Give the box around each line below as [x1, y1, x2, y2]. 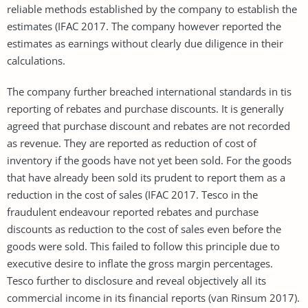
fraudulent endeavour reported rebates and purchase [7, 204, 258, 219]
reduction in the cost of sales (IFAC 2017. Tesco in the [7, 187, 258, 201]
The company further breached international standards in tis [7, 84, 291, 98]
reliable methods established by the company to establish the [7, 1, 297, 16]
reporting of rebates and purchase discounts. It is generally [7, 101, 284, 115]
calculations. [7, 53, 65, 67]
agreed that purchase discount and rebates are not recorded [7, 118, 290, 133]
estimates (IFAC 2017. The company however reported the [7, 19, 281, 33]
